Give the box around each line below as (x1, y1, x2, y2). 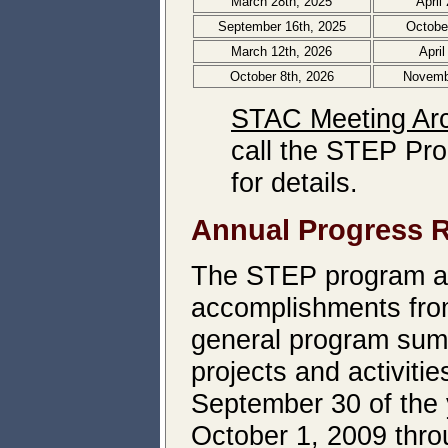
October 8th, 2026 (230, 69, 334, 84)
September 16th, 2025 (218, 19, 346, 34)
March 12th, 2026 (231, 44, 333, 59)
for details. (231, 167, 358, 198)
